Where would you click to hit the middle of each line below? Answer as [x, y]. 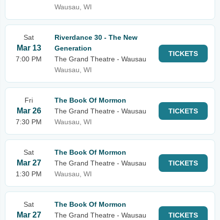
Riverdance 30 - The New [96, 37]
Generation [73, 48]
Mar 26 [29, 111]
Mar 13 [29, 48]
